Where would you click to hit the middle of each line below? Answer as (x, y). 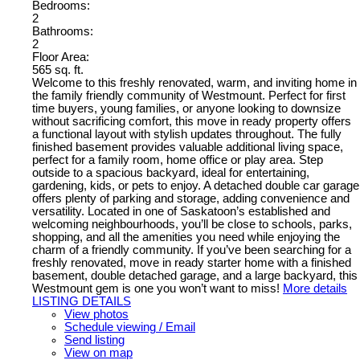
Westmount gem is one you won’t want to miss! (156, 288)
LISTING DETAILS (82, 301)
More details (315, 288)
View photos (96, 314)
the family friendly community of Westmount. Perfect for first (189, 95)
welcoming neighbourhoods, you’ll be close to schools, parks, (192, 224)
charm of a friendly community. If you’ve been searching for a (192, 250)
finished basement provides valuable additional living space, (188, 147)
